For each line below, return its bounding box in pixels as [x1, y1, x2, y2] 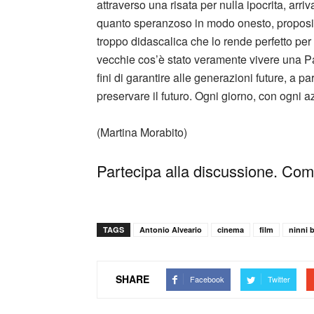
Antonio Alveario [139, 224, 202, 235]
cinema [217, 224, 244, 235]
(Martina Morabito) [97, 123, 187, 140]
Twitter [268, 273, 290, 285]
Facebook [190, 273, 224, 285]
